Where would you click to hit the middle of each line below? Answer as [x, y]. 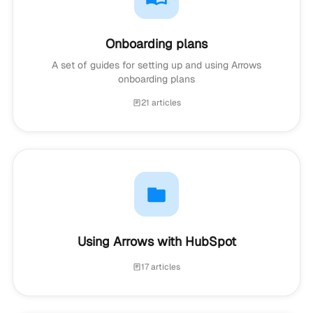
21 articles [161, 103]
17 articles [161, 267]
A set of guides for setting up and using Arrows [156, 65]
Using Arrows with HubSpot [156, 241]
